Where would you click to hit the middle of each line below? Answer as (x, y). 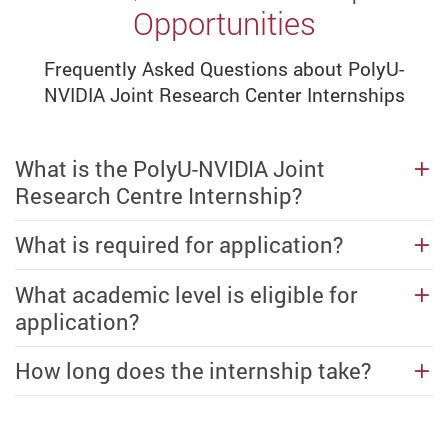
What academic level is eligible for (186, 294)
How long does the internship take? (193, 371)
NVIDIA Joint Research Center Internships (224, 95)
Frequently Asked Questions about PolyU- (224, 69)
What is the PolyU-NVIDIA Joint (170, 168)
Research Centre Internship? (158, 195)
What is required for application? (179, 245)
